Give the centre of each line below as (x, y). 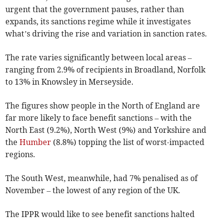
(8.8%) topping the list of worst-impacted (128, 142)
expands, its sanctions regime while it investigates (98, 22)
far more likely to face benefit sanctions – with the (99, 118)
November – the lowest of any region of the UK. (93, 191)
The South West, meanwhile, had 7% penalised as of (102, 178)
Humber (36, 142)
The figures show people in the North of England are (103, 106)
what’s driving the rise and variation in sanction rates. (106, 34)
